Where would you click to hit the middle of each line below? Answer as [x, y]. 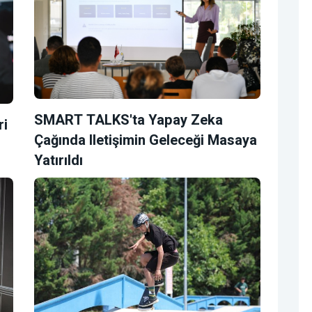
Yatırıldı [58, 160]
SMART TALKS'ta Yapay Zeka [128, 120]
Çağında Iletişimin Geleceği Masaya [146, 140]
